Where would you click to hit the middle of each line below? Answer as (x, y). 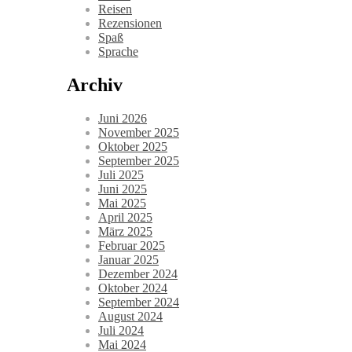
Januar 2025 (128, 260)
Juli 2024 (121, 331)
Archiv (95, 85)
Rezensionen (130, 24)
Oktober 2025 (133, 147)
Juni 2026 (123, 119)
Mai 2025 (122, 203)
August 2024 (130, 317)
